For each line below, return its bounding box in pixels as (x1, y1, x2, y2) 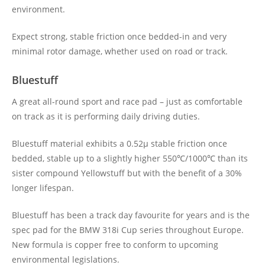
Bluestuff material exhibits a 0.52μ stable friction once (12, 138, 227, 149)
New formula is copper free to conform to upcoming (12, 239, 218, 250)
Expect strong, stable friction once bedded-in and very (12, 31, 227, 42)
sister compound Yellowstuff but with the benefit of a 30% (12, 167, 242, 179)
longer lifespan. (12, 182, 74, 193)
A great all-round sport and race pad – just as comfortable (12, 96, 243, 107)
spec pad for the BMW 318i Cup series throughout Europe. (12, 224, 244, 235)
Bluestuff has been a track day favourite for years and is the (12, 209, 250, 221)
